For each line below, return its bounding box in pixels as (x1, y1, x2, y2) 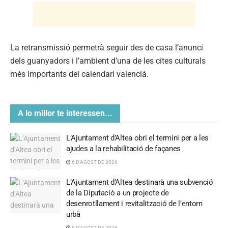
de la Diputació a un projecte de (66, 188, 169, 197)
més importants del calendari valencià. (10, 69, 149, 79)
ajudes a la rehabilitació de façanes (66, 144, 181, 154)
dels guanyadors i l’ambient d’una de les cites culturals (10, 56, 206, 66)
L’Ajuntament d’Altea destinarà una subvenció (66, 177, 213, 187)
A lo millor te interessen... (18, 108, 112, 119)
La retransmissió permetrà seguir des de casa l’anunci (10, 43, 203, 53)
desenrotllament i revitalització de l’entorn (66, 198, 203, 208)
